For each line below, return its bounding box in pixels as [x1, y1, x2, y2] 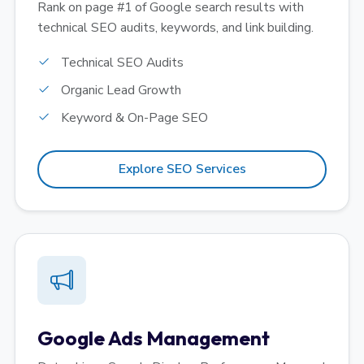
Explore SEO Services [118, 160, 246, 179]
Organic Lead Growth [58, 81, 181, 100]
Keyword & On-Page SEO [58, 109, 208, 128]
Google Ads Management [37, 326, 270, 351]
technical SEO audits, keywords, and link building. [37, 19, 314, 37]
